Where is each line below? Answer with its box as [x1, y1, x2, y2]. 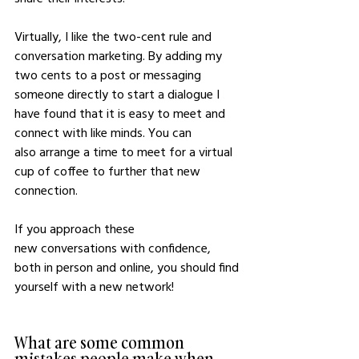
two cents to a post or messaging [14, 67, 204, 83]
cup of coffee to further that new [14, 163, 204, 179]
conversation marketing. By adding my [14, 47, 225, 63]
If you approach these [14, 220, 138, 236]
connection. [14, 182, 81, 198]
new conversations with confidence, [14, 240, 214, 256]
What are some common [14, 331, 188, 353]
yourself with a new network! [14, 278, 174, 294]
